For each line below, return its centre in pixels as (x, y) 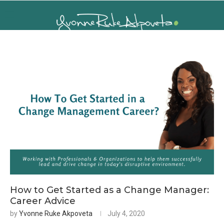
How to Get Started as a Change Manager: (109, 190)
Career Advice (43, 201)
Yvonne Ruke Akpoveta (56, 214)
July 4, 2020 (126, 214)
